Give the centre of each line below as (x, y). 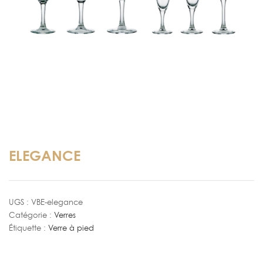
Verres (65, 215)
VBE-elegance (57, 202)
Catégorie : (31, 215)
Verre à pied (71, 228)
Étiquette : (28, 228)
